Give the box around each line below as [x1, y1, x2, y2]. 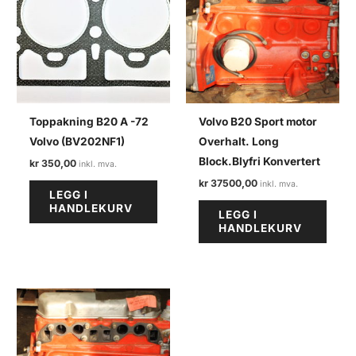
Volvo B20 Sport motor [199, 115, 318, 129]
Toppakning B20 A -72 [29, 115, 149, 129]
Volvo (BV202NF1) [29, 135, 126, 149]
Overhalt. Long [199, 135, 280, 149]
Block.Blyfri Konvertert [199, 155, 321, 168]
